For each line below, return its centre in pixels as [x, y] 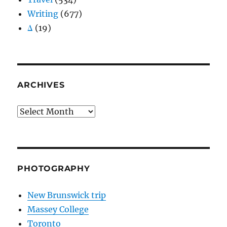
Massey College [58, 210]
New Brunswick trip [67, 195]
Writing [43, 14]
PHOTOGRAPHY [54, 169]
